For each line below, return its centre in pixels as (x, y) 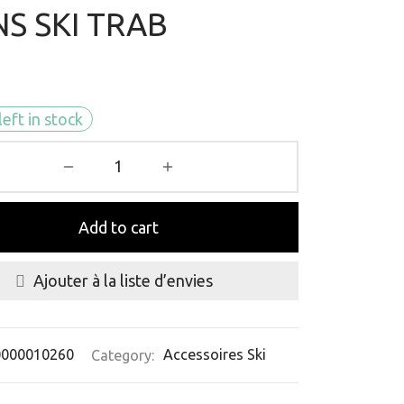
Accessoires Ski (215, 355)
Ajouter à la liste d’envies (123, 281)
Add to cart (118, 227)
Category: (124, 355)
